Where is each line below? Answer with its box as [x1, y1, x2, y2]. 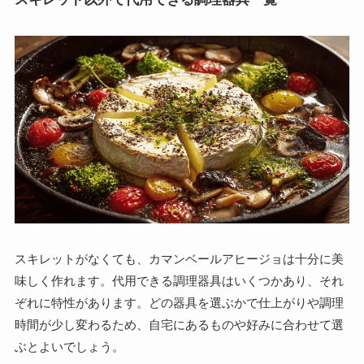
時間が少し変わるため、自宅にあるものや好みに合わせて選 [14, 317, 344, 331]
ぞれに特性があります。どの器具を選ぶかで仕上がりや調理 [14, 295, 344, 310]
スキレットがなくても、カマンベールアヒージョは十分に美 [14, 251, 344, 266]
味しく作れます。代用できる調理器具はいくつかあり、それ [14, 273, 344, 288]
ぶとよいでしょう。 [14, 339, 124, 353]
